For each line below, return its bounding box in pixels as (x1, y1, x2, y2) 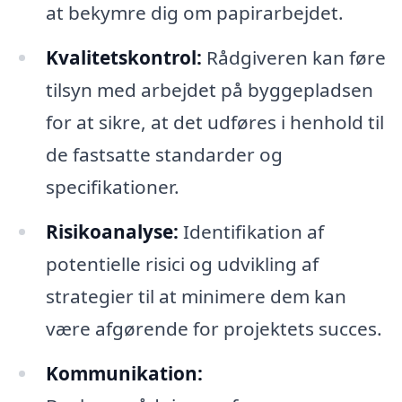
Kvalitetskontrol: (45, 45, 202, 71)
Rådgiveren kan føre (201, 45, 386, 71)
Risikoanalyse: (45, 219, 179, 245)
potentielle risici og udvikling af (45, 251, 319, 277)
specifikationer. (45, 174, 179, 200)
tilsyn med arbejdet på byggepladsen (45, 77, 373, 103)
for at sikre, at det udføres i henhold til (45, 109, 384, 135)
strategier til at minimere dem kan (45, 284, 346, 310)
